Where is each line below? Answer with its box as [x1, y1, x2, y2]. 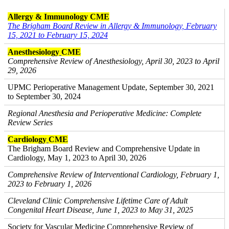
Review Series [8, 118, 53, 127]
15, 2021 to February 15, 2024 [8, 31, 108, 39]
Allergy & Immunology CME [8, 12, 109, 21]
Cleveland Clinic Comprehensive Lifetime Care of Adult [8, 196, 188, 205]
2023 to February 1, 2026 [8, 179, 91, 188]
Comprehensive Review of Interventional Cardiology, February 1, [8, 170, 219, 179]
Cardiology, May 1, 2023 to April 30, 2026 [8, 153, 146, 162]
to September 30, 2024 [8, 92, 81, 101]
